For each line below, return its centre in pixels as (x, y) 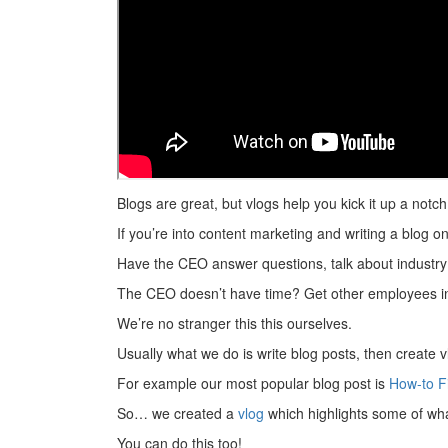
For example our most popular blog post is (253, 383)
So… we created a (177, 413)
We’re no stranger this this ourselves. (234, 323)
